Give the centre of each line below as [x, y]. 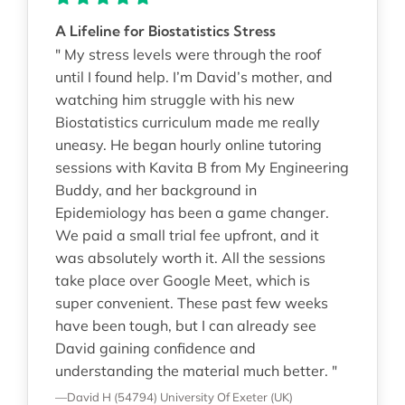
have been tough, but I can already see [185, 325]
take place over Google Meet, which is [182, 280]
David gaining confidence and [155, 348]
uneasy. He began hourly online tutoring [188, 144]
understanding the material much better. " [196, 370]
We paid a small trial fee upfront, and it [187, 235]
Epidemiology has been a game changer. [192, 212]
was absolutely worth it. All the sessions [190, 257]
